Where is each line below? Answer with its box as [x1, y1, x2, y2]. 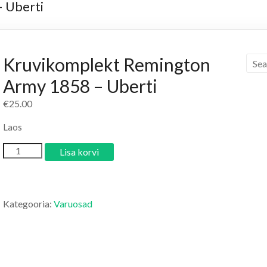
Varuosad [54, 198, 92, 210]
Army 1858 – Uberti [3, 75, 157, 97]
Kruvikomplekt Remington [3, 54, 210, 76]
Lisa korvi [60, 146, 100, 158]
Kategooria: [3, 198, 54, 210]
